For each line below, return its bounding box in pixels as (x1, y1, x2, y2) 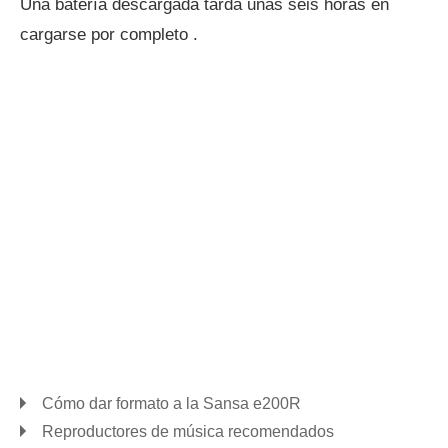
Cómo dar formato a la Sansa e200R (42, 395, 301, 412)
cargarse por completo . (20, 25, 198, 44)
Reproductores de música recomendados (42, 423, 334, 440)
